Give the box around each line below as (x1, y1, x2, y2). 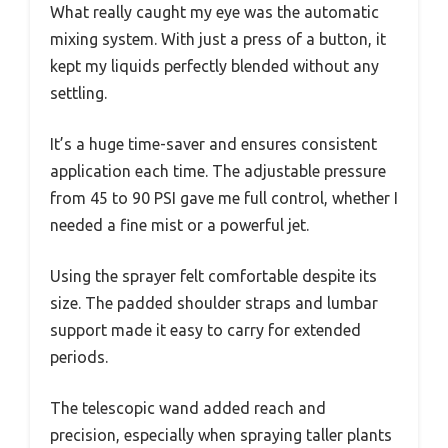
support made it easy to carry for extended (50, 321, 361, 340)
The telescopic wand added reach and (50, 399, 326, 418)
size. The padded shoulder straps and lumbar (50, 294, 378, 313)
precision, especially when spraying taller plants (50, 426, 392, 445)
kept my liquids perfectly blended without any (50, 57, 379, 76)
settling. (50, 84, 107, 103)
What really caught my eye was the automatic (50, 3, 379, 22)
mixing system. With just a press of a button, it (50, 30, 386, 49)
